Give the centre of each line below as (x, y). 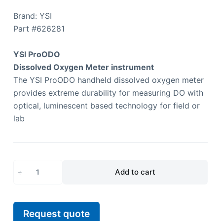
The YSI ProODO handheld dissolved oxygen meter (108, 80)
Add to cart (135, 172)
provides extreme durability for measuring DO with (108, 92)
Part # (25, 28)
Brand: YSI (32, 16)
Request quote (56, 214)
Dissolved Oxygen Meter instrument (83, 67)
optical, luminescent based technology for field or (106, 105)
